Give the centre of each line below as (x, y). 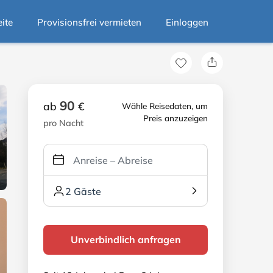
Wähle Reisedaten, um (165, 106)
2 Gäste (83, 191)
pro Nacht (63, 123)
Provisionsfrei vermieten (89, 22)
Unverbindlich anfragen (126, 239)
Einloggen (187, 22)
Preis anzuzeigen (175, 118)
